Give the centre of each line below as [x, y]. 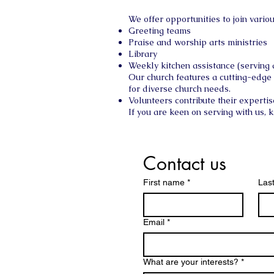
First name [164, 182]
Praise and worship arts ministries [198, 42]
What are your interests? [191, 262]
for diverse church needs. [180, 89]
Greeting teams [160, 31]
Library [143, 54]
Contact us [185, 163]
